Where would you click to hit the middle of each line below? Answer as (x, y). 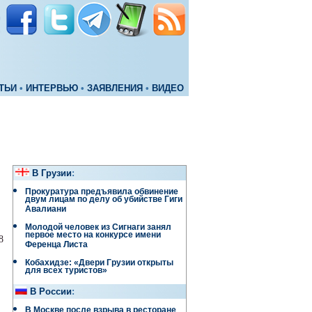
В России (51, 292)
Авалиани (46, 211)
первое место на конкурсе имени (93, 236)
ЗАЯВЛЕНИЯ (115, 88)
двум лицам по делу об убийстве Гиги (104, 201)
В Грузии (52, 173)
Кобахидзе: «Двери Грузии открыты (99, 263)
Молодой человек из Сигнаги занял (98, 227)
